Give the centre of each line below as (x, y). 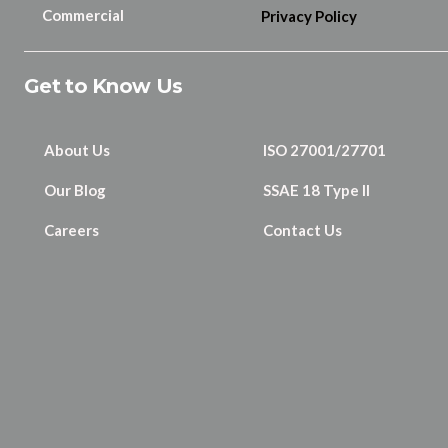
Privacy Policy (308, 15)
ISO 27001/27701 (324, 149)
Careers (71, 229)
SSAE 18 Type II (316, 189)
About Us (77, 149)
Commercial (83, 14)
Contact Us (302, 229)
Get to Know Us (103, 85)
